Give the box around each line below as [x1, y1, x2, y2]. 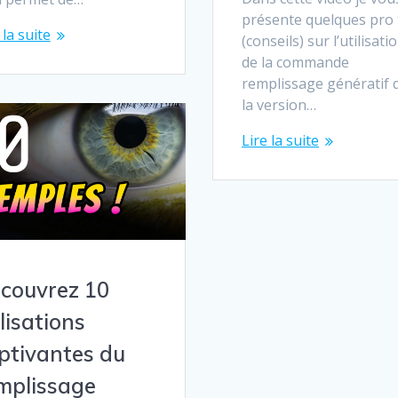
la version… [241, 94, 316, 115]
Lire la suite [241, 130, 319, 150]
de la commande [241, 52, 349, 72]
